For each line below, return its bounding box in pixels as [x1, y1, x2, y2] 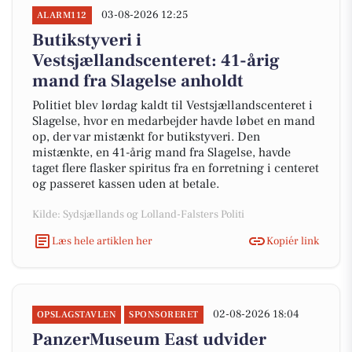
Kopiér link [266, 233, 319, 248]
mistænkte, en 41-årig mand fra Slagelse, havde [32, 145, 291, 160]
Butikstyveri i [32, 29, 141, 51]
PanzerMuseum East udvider [32, 328, 266, 350]
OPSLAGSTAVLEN [37, 309, 117, 321]
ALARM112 [37, 9, 87, 21]
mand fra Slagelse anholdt [32, 70, 244, 92]
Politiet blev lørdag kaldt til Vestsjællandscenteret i [32, 97, 313, 113]
